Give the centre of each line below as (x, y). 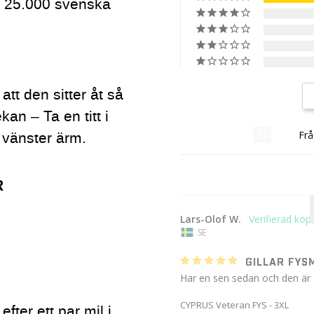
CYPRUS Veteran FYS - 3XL (235, 305)
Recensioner (217, 135)
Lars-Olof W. (211, 219)
